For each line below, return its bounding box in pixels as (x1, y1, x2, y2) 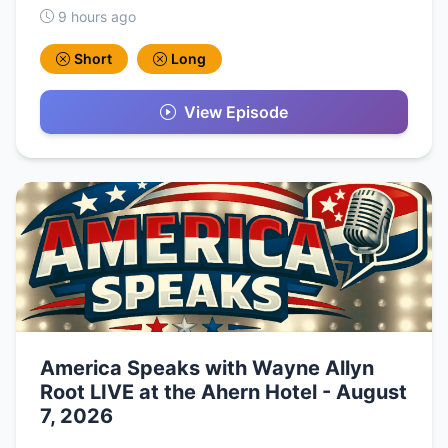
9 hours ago (58, 7, 136, 25)
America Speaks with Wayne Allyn (40, 355, 374, 380)
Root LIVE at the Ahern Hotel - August (40, 379, 407, 404)
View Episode (184, 101, 288, 122)
